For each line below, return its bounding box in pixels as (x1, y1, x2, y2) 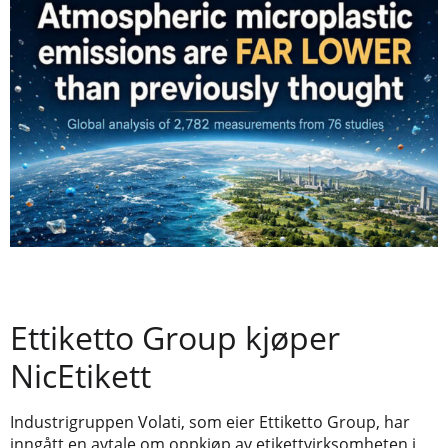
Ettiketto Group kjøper (10, 316, 340, 360)
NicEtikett (10, 354, 151, 398)
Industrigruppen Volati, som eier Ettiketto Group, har (10, 411, 410, 434)
